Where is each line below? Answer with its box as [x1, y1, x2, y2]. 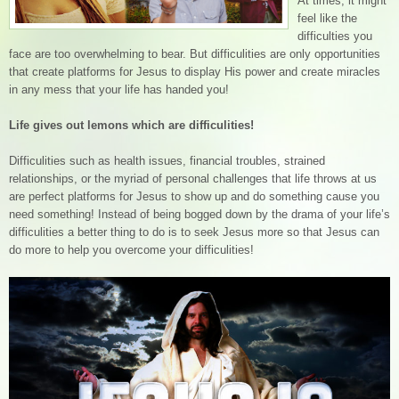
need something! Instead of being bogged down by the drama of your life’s [9, 207, 390, 221]
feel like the [297, 11, 357, 25]
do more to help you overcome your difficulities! [9, 242, 254, 256]
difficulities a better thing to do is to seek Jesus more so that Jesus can [9, 224, 379, 239]
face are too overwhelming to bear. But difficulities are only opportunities [9, 46, 380, 61]
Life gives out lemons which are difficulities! [9, 118, 254, 132]
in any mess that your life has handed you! [9, 82, 229, 96]
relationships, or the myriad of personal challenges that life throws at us [9, 171, 377, 185]
